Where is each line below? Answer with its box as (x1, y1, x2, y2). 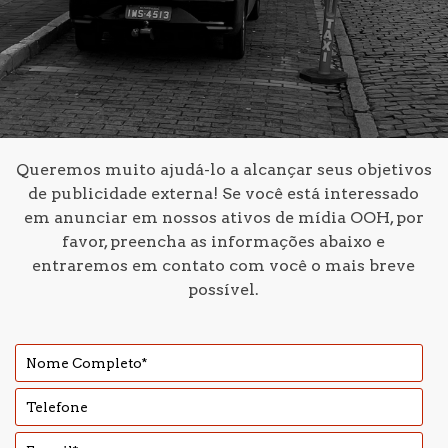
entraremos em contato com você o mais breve (32, 256, 416, 275)
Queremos (15, 160, 105, 179)
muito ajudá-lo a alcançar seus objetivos (104, 160, 432, 179)
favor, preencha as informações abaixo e (62, 232, 386, 251)
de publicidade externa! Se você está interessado (28, 184, 420, 203)
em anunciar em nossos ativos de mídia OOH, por (23, 208, 424, 227)
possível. (188, 280, 260, 299)
